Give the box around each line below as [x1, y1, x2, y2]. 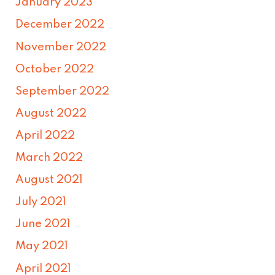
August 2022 [15, 107, 87, 119]
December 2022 [15, 19, 105, 31]
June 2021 [15, 219, 71, 230]
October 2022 [15, 63, 95, 75]
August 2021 [15, 174, 83, 186]
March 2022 [15, 152, 83, 164]
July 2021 [15, 196, 67, 208]
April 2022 [15, 130, 76, 141]
